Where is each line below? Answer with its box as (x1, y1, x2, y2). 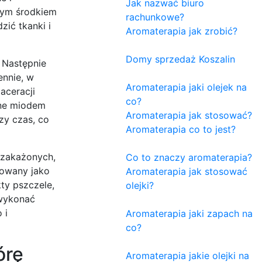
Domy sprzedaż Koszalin (126, 53, 235, 65)
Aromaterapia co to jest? (126, 123, 236, 135)
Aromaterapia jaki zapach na (126, 207, 253, 219)
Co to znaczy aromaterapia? (126, 151, 252, 163)
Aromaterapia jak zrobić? (126, 25, 237, 37)
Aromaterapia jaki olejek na (126, 81, 247, 93)
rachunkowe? (126, 11, 184, 23)
